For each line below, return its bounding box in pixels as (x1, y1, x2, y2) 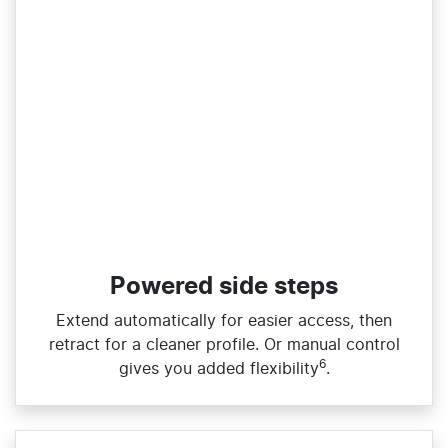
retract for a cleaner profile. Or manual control (48, 337, 400, 354)
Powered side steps (110, 275, 338, 300)
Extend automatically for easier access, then (56, 313, 392, 330)
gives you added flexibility (118, 361, 319, 378)
